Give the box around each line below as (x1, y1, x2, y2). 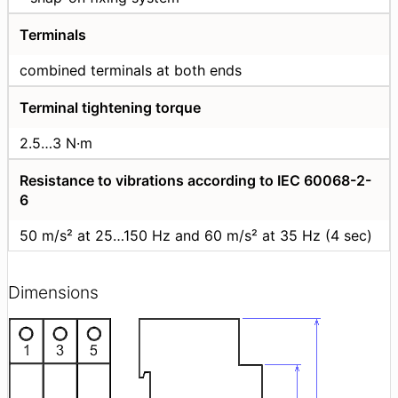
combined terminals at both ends (20, 60, 242, 79)
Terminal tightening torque (20, 98, 201, 116)
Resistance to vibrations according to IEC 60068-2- (20, 171, 371, 189)
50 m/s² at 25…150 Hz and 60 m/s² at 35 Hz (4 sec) (20, 226, 372, 244)
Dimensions (8, 282, 99, 304)
